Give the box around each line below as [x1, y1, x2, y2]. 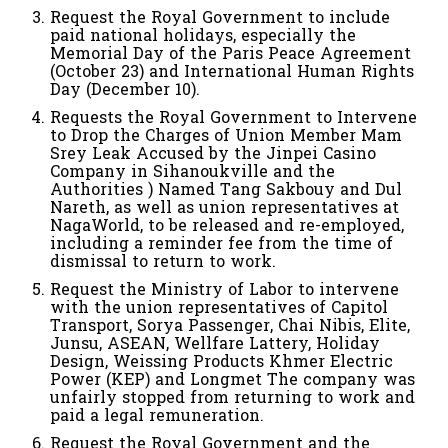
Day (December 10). [50, 75, 200, 105]
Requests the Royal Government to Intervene [50, 103, 417, 133]
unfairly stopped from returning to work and [50, 383, 415, 413]
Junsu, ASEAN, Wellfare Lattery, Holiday [50, 329, 380, 359]
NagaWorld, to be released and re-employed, [50, 211, 404, 241]
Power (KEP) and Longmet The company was [50, 365, 415, 395]
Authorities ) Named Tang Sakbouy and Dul [50, 175, 402, 205]
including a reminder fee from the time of [50, 229, 393, 259]
